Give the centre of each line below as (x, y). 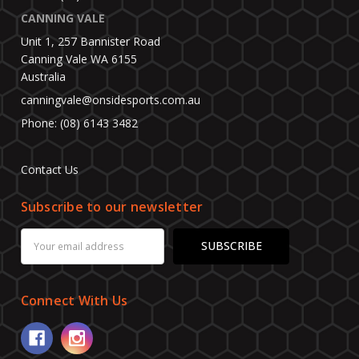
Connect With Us (74, 300)
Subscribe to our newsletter (112, 206)
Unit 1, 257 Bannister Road (90, 42)
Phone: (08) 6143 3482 (79, 123)
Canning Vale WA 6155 (79, 59)
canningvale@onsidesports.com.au (110, 100)
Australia (43, 77)
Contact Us (49, 170)
